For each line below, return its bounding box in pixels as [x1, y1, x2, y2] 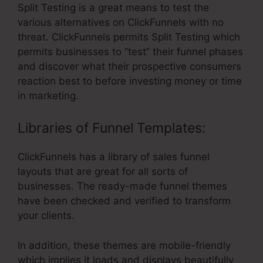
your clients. [18, 210, 75, 222]
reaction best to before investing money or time [18, 75, 242, 87]
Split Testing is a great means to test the [18, 1, 209, 14]
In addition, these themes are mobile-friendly [18, 239, 231, 251]
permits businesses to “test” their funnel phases [18, 45, 243, 58]
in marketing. [18, 89, 79, 102]
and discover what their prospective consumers [18, 60, 241, 72]
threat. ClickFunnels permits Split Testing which [18, 31, 240, 43]
